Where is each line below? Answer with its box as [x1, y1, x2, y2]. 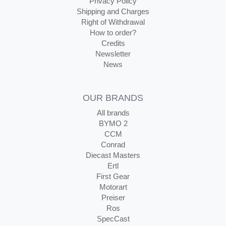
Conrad [101, 140, 125, 149]
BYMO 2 [98, 119, 128, 128]
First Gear [96, 172, 130, 181]
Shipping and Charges [77, 7, 149, 16]
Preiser [101, 193, 125, 202]
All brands [96, 108, 130, 117]
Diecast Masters [86, 151, 140, 159]
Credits [101, 39, 125, 47]
